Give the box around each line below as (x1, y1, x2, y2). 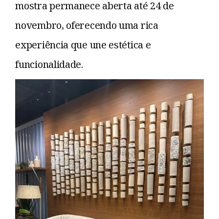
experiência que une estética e (15, 38, 151, 51)
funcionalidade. (15, 57, 83, 71)
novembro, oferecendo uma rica (15, 18, 158, 32)
